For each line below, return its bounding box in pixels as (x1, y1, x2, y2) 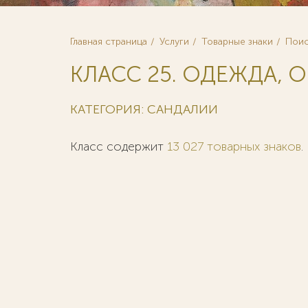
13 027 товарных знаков (167, 139, 301, 154)
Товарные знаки (201, 36, 273, 47)
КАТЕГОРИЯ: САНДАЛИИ (70, 102, 218, 117)
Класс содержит (70, 139, 167, 154)
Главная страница (70, 36, 147, 47)
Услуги (159, 36, 189, 47)
